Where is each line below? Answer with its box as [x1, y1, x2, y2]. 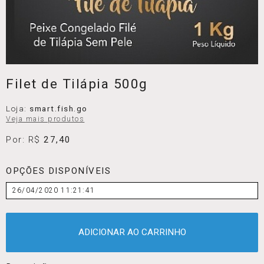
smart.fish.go [29, 104, 88, 114]
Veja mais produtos [6, 115, 85, 124]
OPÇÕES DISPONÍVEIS [6, 165, 111, 176]
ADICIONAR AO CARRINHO [78, 226, 186, 237]
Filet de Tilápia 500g [6, 76, 148, 93]
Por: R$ [6, 134, 44, 146]
